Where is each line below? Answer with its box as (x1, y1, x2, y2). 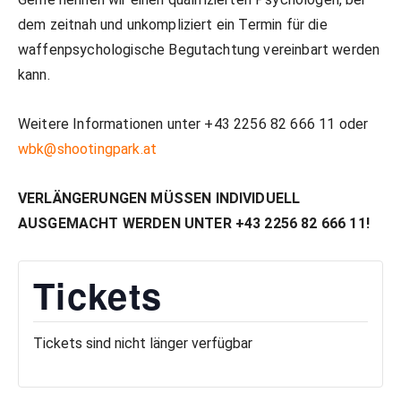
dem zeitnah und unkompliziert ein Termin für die (18, 16, 328, 33)
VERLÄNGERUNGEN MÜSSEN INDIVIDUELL (18, 190, 301, 207)
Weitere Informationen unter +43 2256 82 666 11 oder (18, 115, 369, 132)
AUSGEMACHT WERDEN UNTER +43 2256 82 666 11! (18, 215, 370, 232)
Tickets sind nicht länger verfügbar (33, 335, 252, 352)
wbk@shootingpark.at (18, 141, 158, 158)
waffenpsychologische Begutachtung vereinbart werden (18, 41, 380, 58)
